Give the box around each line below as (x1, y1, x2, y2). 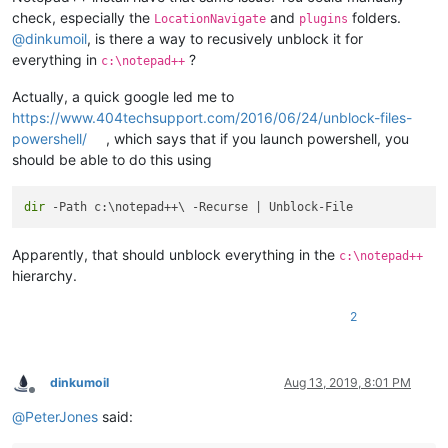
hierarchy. (12, 267, 77, 285)
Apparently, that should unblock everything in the (12, 246, 339, 264)
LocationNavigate (154, 11, 266, 26)
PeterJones (25, 408, 98, 426)
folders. (348, 8, 401, 26)
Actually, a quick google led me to (12, 87, 234, 105)
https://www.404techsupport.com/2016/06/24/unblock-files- (12, 108, 412, 126)
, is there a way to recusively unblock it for (87, 29, 363, 47)
